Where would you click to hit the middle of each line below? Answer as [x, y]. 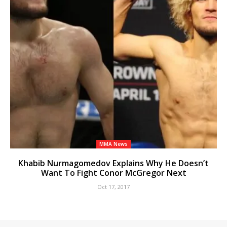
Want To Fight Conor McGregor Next [113, 173]
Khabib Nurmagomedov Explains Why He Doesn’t [113, 163]
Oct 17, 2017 [113, 187]
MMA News [113, 144]
